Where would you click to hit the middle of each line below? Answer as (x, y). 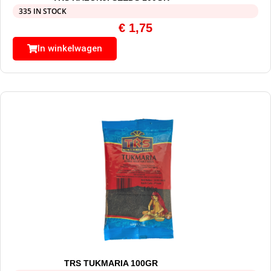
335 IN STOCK (43, 11)
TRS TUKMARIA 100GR (111, 263)
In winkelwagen (70, 48)
